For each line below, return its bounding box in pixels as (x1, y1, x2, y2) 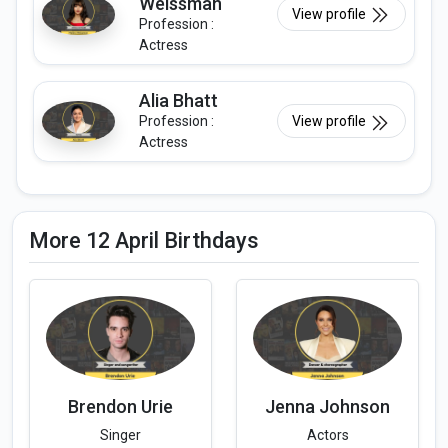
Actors (306, 426, 349, 443)
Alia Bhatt (139, 90, 218, 112)
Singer (100, 426, 141, 443)
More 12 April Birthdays (29, 228, 259, 254)
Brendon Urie (68, 395, 173, 417)
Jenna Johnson (265, 395, 390, 417)
